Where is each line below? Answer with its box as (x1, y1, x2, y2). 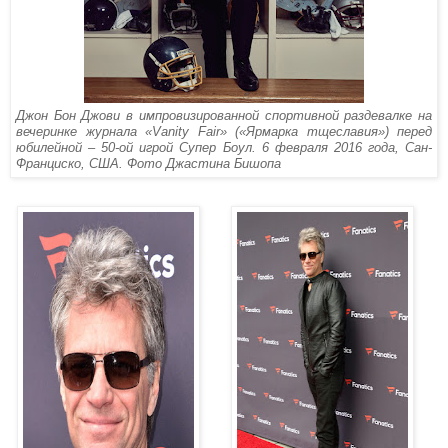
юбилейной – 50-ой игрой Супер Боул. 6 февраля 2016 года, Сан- (16, 139, 432, 155)
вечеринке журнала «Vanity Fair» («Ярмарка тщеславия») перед (16, 123, 432, 139)
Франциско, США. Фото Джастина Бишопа (16, 155, 281, 171)
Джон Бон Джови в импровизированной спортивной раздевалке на (16, 107, 432, 123)
